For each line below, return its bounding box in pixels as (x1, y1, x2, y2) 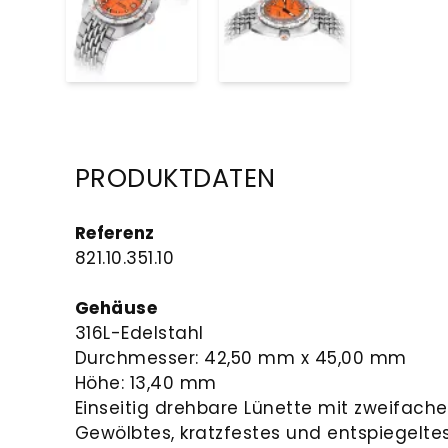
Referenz (74, 220, 155, 245)
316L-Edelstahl (74, 320, 204, 345)
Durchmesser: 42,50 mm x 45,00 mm (74, 345, 407, 370)
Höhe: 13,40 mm (74, 370, 217, 395)
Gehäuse (74, 295, 158, 320)
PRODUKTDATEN (74, 160, 276, 197)
